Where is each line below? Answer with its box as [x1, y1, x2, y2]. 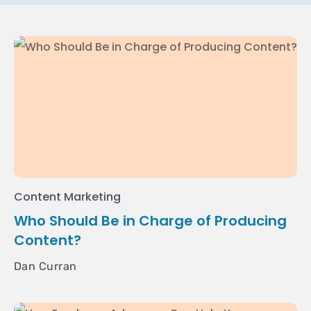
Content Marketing [14, 189, 121, 205]
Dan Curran [14, 260, 77, 273]
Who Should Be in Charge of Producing [14, 211, 287, 230]
